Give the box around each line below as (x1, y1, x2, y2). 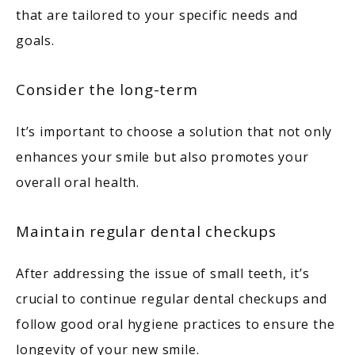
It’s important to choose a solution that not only (16, 123, 333, 141)
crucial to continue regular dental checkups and (16, 290, 327, 308)
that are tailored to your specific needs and (16, 6, 299, 25)
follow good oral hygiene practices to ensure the (16, 315, 335, 334)
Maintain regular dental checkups (16, 221, 277, 242)
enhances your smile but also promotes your (16, 148, 309, 166)
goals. (16, 32, 59, 50)
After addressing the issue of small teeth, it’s (16, 265, 310, 283)
